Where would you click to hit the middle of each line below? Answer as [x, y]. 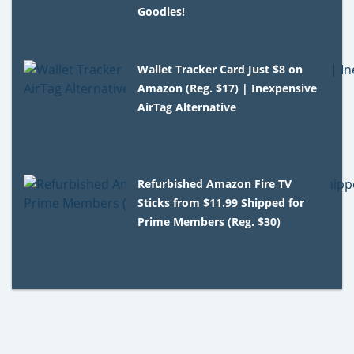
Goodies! [162, 11]
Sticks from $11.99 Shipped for [221, 202]
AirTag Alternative [187, 107]
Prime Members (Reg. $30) [209, 221]
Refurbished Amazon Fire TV [215, 183]
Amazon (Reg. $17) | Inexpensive [228, 88]
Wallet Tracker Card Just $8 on [220, 69]
